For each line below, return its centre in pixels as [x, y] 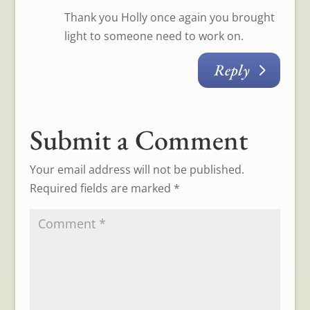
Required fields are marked [101, 189]
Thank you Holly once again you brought [169, 17]
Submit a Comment [138, 140]
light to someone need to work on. [154, 36]
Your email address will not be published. [137, 170]
